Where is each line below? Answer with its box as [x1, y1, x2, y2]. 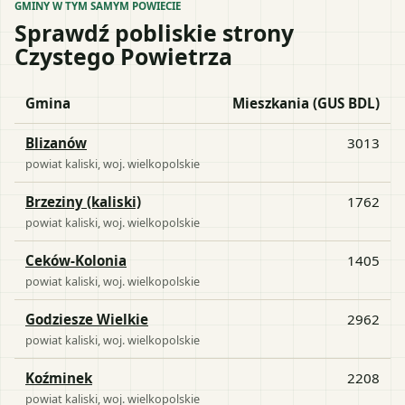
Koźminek [25, 368, 92, 387]
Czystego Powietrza [14, 40, 232, 71]
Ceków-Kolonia [25, 250, 127, 269]
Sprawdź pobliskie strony [14, 16, 294, 48]
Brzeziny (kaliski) [25, 192, 141, 211]
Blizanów [25, 133, 87, 152]
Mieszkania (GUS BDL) [232, 93, 380, 112]
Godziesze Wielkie [25, 309, 148, 328]
